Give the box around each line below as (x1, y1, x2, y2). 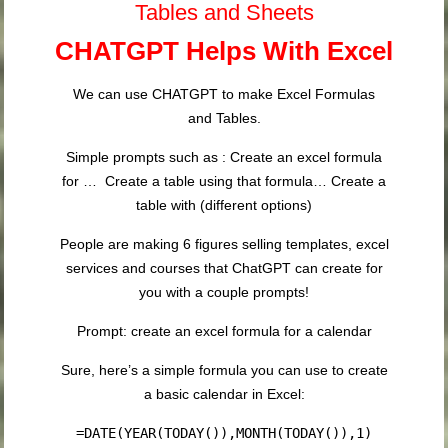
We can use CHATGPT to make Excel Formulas (73, 86, 375, 103)
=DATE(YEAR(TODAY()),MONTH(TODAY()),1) (76, 425, 372, 442)
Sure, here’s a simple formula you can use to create (60, 362, 388, 379)
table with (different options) (136, 197, 312, 214)
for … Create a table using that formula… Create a (62, 173, 386, 190)
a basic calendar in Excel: (143, 386, 305, 403)
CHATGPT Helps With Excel (55, 36, 393, 67)
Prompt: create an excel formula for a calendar (76, 323, 372, 340)
